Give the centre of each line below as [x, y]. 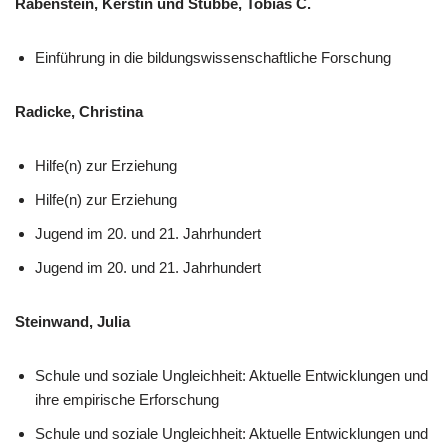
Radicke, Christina [79, 111]
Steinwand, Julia [72, 321]
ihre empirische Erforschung [127, 399]
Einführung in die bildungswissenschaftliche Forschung [213, 57]
